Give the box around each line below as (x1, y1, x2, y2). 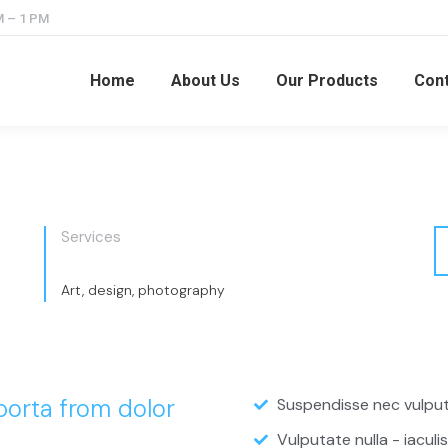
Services (60, 227, 121, 247)
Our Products (275, 71, 378, 90)
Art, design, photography (60, 281, 225, 299)
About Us (170, 71, 240, 90)
